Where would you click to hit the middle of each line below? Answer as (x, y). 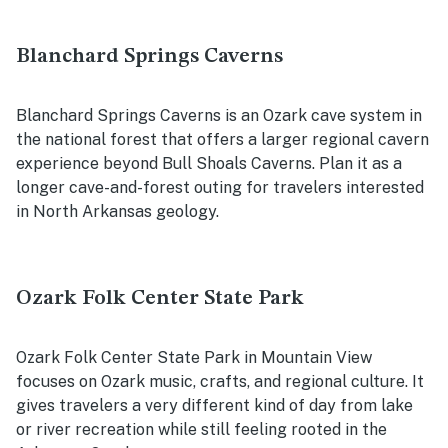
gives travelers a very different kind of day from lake (214, 406)
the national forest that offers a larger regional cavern (222, 140)
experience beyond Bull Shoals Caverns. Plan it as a (209, 164)
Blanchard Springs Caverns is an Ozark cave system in (219, 116)
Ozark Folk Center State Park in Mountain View (194, 358)
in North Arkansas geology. (117, 212)
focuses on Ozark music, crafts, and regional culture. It (220, 382)
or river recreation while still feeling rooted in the (201, 430)
